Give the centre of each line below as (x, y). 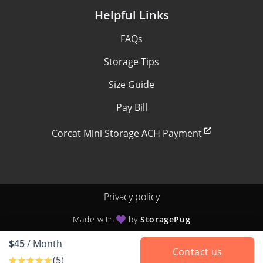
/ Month (43, 244)
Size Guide (131, 84)
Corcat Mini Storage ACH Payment (127, 133)
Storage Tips (131, 61)
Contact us (197, 252)
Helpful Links (131, 15)
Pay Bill (131, 107)
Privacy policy (131, 197)
